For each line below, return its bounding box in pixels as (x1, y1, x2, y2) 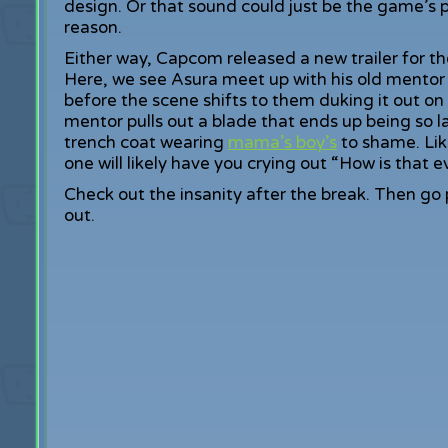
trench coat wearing (63, 132, 228, 153)
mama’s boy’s (227, 132, 337, 153)
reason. (63, 17, 122, 38)
